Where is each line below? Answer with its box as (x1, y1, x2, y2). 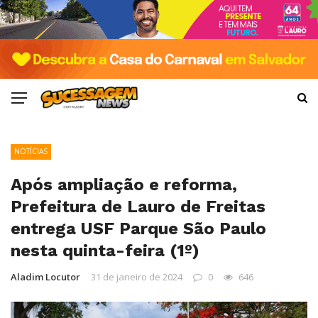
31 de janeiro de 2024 (91, 270, 182, 283)
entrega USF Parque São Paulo (11, 218, 266, 238)
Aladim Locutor (11, 270, 80, 283)
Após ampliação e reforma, (11, 174, 237, 194)
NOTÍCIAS (14, 146, 48, 156)
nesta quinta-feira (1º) (11, 240, 199, 261)
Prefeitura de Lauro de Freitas (11, 196, 265, 216)
